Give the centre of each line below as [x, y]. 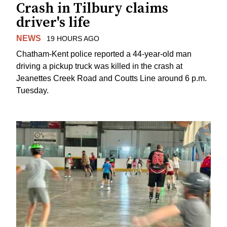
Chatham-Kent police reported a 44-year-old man [104, 54]
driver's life [53, 22]
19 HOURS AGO [73, 38]
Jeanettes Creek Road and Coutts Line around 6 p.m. [111, 78]
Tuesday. [32, 90]
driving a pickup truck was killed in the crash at [99, 66]
